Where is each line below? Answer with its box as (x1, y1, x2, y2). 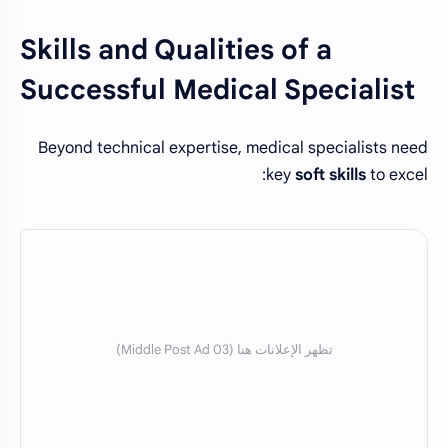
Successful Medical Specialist (20, 72, 415, 107)
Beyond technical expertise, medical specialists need (38, 138, 428, 159)
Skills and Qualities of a (20, 32, 332, 67)
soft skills (295, 165, 366, 186)
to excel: (366, 165, 428, 186)
